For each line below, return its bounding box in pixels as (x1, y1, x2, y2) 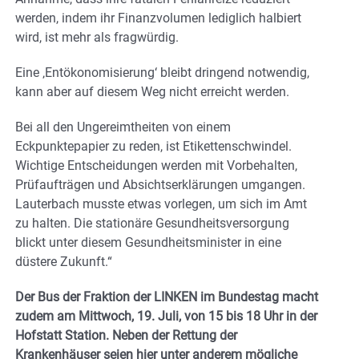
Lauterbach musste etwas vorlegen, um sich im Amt (15, 196, 307, 212)
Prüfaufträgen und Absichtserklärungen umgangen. (15, 176, 305, 192)
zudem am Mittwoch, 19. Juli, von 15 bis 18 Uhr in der (15, 308, 317, 324)
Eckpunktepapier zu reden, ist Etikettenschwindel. (15, 138, 292, 154)
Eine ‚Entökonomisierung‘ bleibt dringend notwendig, (15, 64, 309, 80)
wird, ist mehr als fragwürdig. (15, 29, 179, 45)
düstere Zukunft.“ (15, 253, 112, 269)
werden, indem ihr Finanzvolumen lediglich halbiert (15, 10, 301, 26)
